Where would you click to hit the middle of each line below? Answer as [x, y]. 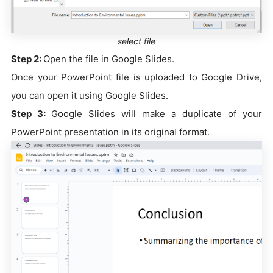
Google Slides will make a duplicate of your [157, 113]
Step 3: [31, 113]
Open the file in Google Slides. [109, 58]
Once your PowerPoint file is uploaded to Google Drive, [136, 77]
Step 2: [27, 58]
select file [136, 41]
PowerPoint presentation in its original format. [110, 132]
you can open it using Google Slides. [90, 95]
